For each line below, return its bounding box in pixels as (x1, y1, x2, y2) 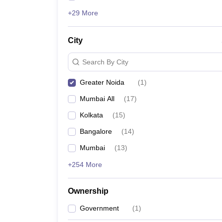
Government (80, 204, 119, 212)
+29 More (68, 9, 98, 17)
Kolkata (80, 111, 103, 119)
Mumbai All (80, 95, 114, 103)
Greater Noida (80, 78, 124, 86)
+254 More (68, 161, 102, 168)
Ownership (68, 187, 109, 195)
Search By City (82, 57, 128, 66)
